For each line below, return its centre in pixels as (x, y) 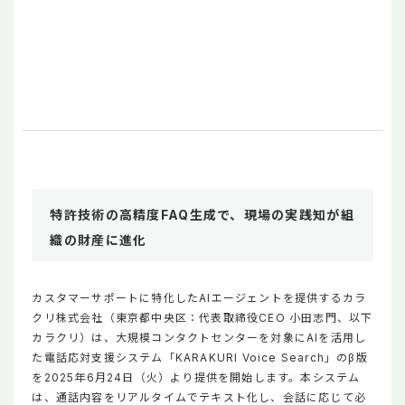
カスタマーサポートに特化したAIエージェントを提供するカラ (199, 298)
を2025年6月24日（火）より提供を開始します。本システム (196, 378)
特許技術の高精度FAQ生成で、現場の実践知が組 (202, 215)
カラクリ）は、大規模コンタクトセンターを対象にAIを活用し (199, 338)
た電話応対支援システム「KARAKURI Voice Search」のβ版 (200, 358)
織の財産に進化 (99, 240)
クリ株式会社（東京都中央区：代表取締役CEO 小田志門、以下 (202, 318)
